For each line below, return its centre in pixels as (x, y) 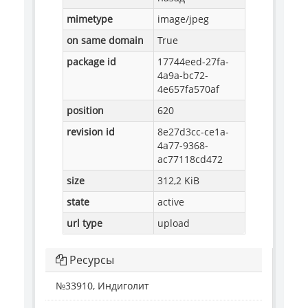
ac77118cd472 (190, 159)
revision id (91, 132)
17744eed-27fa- (193, 62)
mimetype (90, 19)
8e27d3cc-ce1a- (193, 132)
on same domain (105, 41)
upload (174, 223)
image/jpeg (183, 19)
